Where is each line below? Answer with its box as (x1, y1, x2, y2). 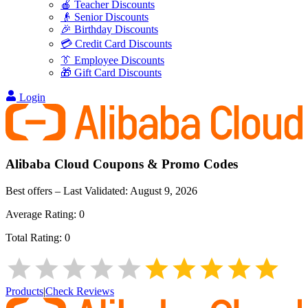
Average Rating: (5, 208, 79, 220)
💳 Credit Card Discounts (60, 38, 172, 49)
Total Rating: (5, 231, 65, 243)
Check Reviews (45, 285, 114, 297)
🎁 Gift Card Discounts (60, 67, 162, 78)
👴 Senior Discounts (60, 11, 148, 23)
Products (5, 285, 43, 297)
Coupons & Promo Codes (89, 157, 238, 172)
